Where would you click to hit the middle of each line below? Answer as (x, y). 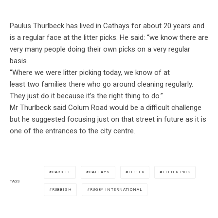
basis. (20, 61)
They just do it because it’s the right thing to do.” (86, 96)
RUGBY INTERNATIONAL (116, 190)
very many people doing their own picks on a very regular (100, 49)
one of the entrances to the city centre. (73, 131)
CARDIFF (61, 172)
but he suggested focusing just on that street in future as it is (108, 119)
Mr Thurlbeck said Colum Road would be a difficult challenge (106, 108)
